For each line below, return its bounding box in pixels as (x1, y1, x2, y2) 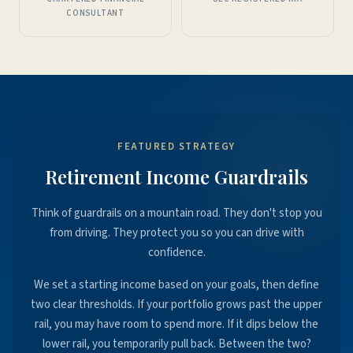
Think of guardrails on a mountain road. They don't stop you (31, 204, 322, 221)
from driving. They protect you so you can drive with (49, 224, 304, 241)
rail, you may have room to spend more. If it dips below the (35, 315, 318, 333)
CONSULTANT (66, 6, 124, 19)
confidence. (147, 243, 206, 261)
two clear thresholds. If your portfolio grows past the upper (31, 295, 322, 313)
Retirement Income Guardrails (45, 163, 308, 189)
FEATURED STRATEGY (117, 139, 236, 154)
